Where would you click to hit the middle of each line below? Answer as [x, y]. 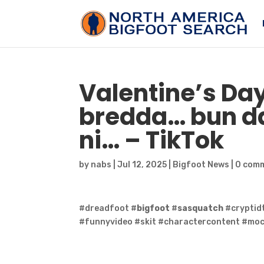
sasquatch [201, 208]
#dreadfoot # [108, 208]
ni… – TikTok [152, 140]
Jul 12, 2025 [142, 165]
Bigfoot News [201, 165]
